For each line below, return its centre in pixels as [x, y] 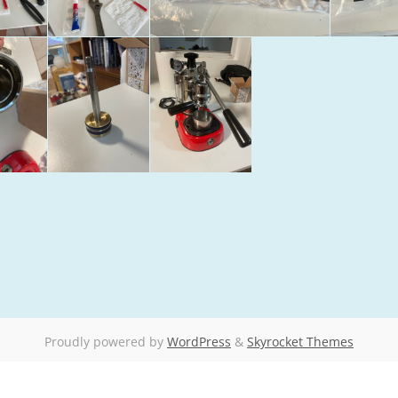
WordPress [199, 341]
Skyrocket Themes [300, 341]
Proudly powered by [106, 341]
